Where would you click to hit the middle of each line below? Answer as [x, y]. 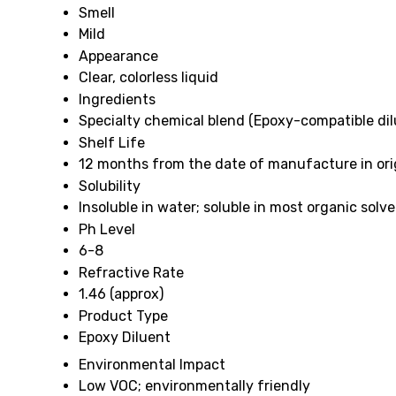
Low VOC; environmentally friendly [194, 386]
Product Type [123, 316]
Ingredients [117, 99]
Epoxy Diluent [125, 337]
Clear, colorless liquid [148, 77]
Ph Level [107, 229]
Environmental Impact [152, 365]
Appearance [118, 56]
